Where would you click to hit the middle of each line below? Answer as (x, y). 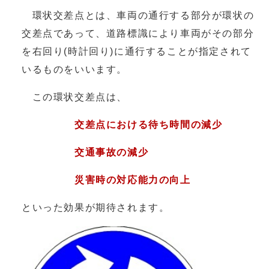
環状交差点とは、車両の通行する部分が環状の (138, 15)
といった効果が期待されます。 (96, 207)
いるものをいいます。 (75, 69)
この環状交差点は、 (74, 97)
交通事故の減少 (85, 152)
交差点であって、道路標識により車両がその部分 (138, 33)
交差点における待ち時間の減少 (149, 125)
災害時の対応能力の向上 (106, 180)
